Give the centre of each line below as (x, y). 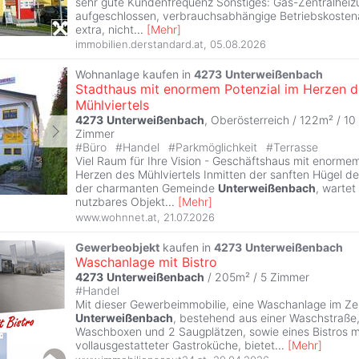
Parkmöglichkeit (218, 147)
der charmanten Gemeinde (147, 188)
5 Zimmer (285, 276)
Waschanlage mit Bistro (146, 262)
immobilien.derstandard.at (139, 44)
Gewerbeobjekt (117, 247)
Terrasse (296, 147)
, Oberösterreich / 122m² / (274, 120)
